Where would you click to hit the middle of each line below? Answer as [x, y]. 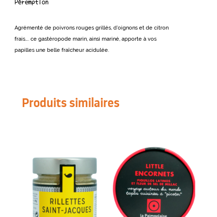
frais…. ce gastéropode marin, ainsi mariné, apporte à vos [85, 39]
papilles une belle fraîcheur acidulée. [62, 50]
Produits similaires [70, 103]
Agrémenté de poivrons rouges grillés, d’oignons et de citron [92, 28]
